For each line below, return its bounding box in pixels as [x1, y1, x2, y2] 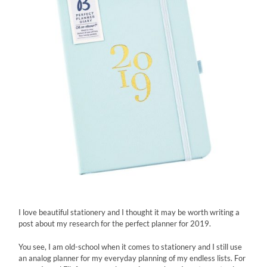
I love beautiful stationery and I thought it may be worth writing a [18, 207, 240, 217]
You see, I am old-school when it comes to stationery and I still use [18, 241, 243, 252]
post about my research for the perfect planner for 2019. [18, 218, 212, 228]
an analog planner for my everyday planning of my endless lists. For [18, 253, 246, 263]
